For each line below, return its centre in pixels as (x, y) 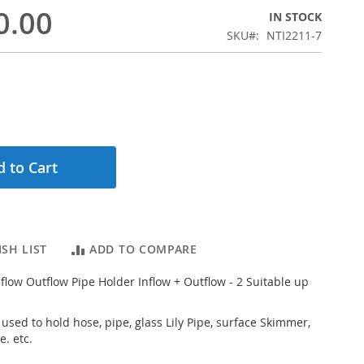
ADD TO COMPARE (143, 249)
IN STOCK (295, 17)
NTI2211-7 (294, 36)
